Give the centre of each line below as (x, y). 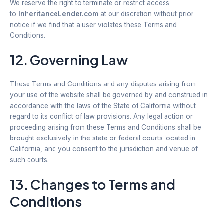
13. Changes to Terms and (93, 184)
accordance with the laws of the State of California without (103, 105)
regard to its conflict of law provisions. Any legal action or (101, 116)
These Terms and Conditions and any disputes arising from (103, 84)
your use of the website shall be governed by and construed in (109, 95)
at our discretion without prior (146, 14)
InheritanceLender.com (58, 14)
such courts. (29, 159)
